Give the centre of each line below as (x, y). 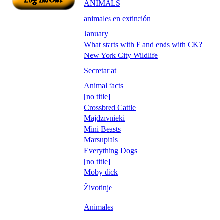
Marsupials (101, 139)
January (96, 33)
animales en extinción (117, 18)
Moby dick (101, 172)
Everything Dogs (110, 150)
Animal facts (104, 85)
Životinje (98, 187)
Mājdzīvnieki (104, 118)
